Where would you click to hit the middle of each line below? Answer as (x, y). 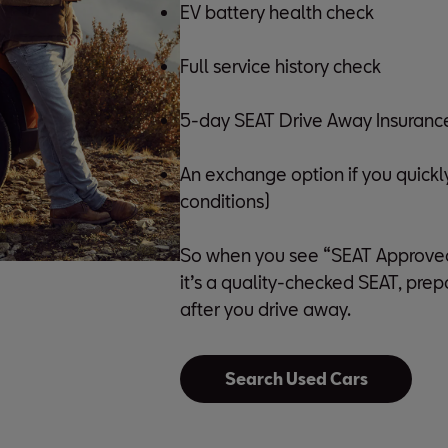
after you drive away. (265, 309)
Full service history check (280, 66)
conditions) (225, 201)
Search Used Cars (296, 378)
